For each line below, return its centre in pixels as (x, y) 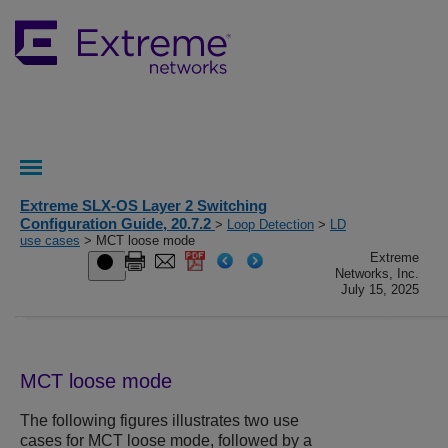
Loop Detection (270, 224)
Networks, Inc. (377, 273)
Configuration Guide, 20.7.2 (117, 223)
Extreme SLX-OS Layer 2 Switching (143, 205)
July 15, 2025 (380, 289)
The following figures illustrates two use (159, 421)
